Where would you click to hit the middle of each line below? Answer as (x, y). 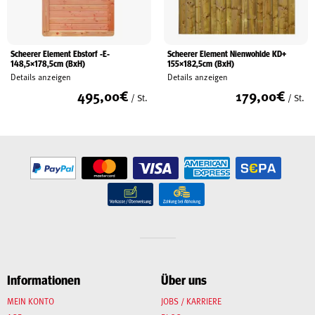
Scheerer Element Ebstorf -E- (60, 54)
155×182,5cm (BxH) (200, 64)
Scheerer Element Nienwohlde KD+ (226, 54)
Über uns (184, 279)
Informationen (44, 279)
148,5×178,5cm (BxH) (48, 64)
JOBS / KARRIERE (191, 301)
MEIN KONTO (31, 301)
